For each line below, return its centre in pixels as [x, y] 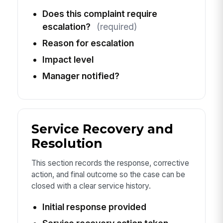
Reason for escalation [88, 43]
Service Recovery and [102, 129]
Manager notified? [81, 76]
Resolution [67, 144]
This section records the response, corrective [110, 163]
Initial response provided [94, 207]
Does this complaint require [100, 13]
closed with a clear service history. [91, 186]
